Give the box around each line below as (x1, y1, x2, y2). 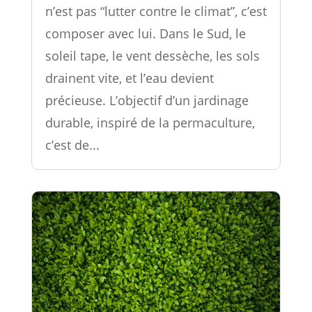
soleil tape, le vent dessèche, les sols (45, 47, 260, 65)
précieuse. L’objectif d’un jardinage (45, 92, 249, 109)
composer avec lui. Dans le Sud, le (45, 25, 246, 42)
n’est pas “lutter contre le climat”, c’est (45, 3, 267, 20)
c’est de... (45, 136, 100, 154)
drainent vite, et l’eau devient (45, 70, 214, 87)
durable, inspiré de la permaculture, (45, 114, 255, 132)
